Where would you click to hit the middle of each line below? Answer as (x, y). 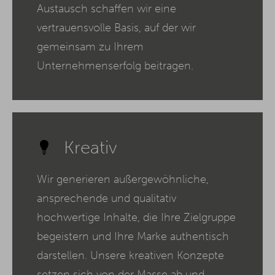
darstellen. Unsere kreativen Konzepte (130, 256)
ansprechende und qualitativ (107, 199)
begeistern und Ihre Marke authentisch (133, 237)
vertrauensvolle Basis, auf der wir (116, 28)
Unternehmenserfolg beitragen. (115, 66)
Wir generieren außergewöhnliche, (123, 180)
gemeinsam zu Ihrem (90, 47)
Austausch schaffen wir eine (107, 9)
